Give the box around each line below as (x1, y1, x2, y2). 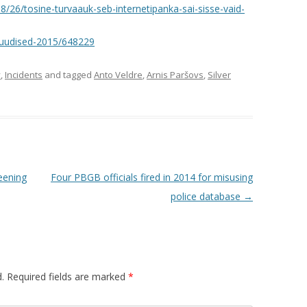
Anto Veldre (94, 69, 143, 81)
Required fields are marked (7, 270, 128, 283)
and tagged (42, 69, 94, 81)
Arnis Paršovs (147, 69, 204, 81)
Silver (208, 69, 231, 81)
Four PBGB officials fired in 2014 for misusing (50, 171, 253, 184)
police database (170, 190, 243, 203)
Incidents (5, 69, 42, 81)
